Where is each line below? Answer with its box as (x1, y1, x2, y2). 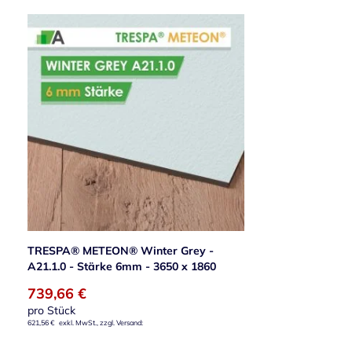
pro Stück (27, 303, 75, 317)
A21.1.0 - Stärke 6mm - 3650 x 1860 (27, 259, 216, 273)
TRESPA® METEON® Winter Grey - (27, 244, 214, 258)
